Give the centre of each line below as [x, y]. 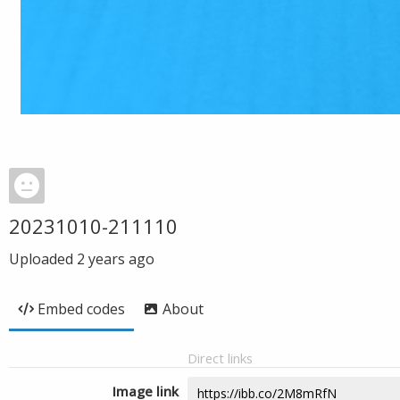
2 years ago [116, 259]
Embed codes [81, 309]
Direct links [220, 358]
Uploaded [43, 259]
